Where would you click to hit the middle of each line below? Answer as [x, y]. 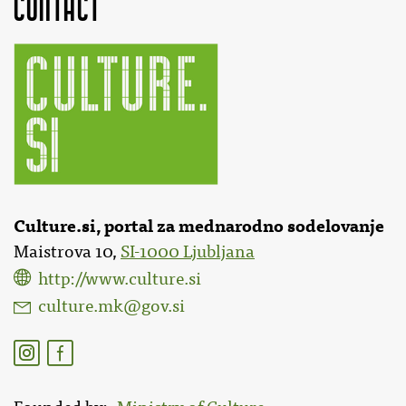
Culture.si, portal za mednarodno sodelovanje [199, 227]
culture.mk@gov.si [112, 307]
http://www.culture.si [120, 280]
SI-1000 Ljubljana [188, 252]
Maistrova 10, [67, 252]
